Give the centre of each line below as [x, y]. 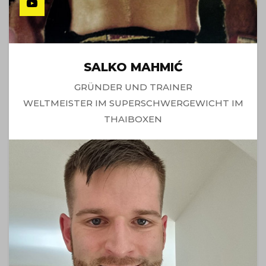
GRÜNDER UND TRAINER [133, 87]
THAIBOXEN [133, 119]
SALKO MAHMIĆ [133, 67]
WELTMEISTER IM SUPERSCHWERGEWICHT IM [133, 103]
